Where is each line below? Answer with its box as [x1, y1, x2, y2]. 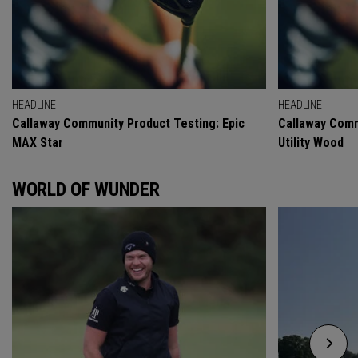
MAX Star [12, 134, 63, 150]
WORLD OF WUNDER [12, 177, 160, 201]
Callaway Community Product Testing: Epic [12, 115, 245, 131]
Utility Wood [277, 134, 344, 150]
